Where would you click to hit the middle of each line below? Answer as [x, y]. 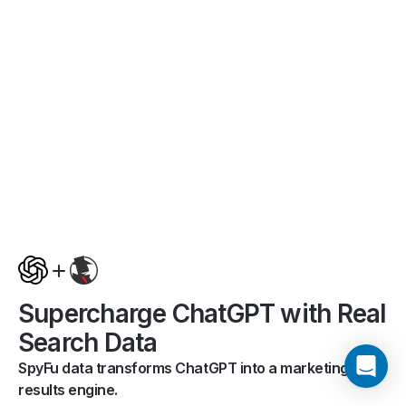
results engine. [68, 390]
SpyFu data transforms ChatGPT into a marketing [184, 368]
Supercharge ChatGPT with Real [203, 314]
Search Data [88, 343]
